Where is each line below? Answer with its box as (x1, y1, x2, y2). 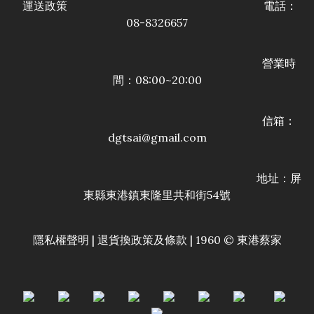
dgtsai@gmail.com (107, 130, 207, 144)
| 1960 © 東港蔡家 (186, 233, 282, 247)
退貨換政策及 (97, 233, 165, 247)
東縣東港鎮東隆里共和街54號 (83, 188, 231, 202)
